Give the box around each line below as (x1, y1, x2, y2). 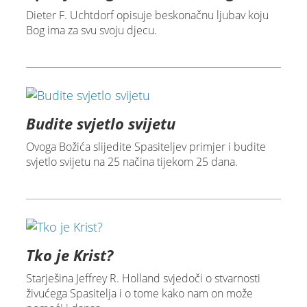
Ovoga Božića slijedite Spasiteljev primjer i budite (25, 138, 266, 154)
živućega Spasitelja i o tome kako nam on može (25, 285, 253, 301)
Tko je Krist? (25, 244, 113, 265)
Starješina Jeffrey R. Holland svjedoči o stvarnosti (25, 270, 260, 286)
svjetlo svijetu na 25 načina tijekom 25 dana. (25, 153, 238, 169)
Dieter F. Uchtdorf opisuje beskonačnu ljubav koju (25, 8, 269, 23)
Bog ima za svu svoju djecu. (25, 23, 157, 38)
